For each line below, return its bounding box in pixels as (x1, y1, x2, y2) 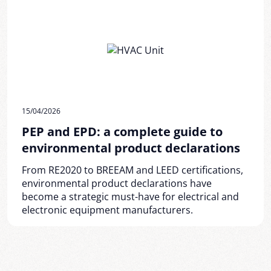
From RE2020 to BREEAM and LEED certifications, (22, 163, 243, 177)
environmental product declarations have (22, 177, 212, 190)
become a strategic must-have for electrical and (22, 190, 239, 203)
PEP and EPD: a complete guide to (22, 123, 223, 140)
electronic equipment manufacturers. (22, 203, 193, 217)
